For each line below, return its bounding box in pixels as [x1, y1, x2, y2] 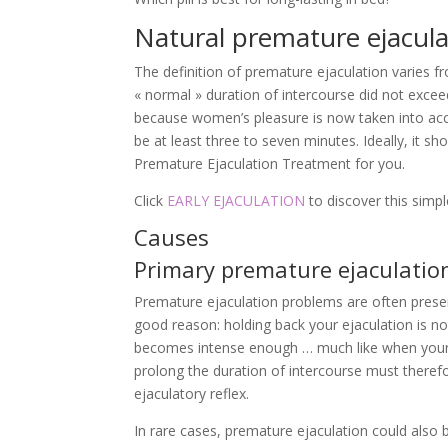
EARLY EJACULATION [167, 191, 306, 211]
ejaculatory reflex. [134, 384, 250, 404]
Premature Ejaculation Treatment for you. [134, 154, 406, 174]
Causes [134, 222, 210, 253]
